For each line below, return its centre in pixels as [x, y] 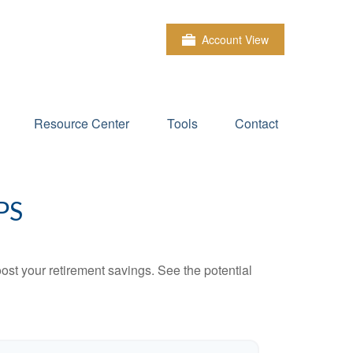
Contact [256, 124]
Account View [235, 39]
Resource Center [82, 124]
